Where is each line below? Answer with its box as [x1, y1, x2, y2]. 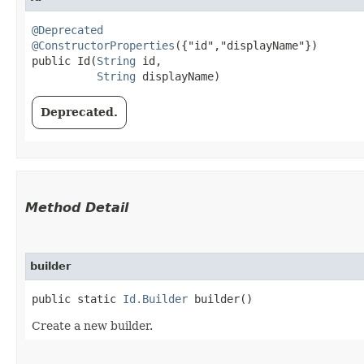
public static [32, 292, 123, 305]
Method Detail [25, 199, 128, 215]
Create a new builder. [32, 318, 153, 332]
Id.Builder [123, 292, 188, 305]
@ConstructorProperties [32, 38, 175, 52]
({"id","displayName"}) [175, 38, 318, 52]
